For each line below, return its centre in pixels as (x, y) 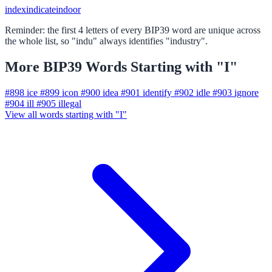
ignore (246, 92)
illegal (70, 103)
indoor (68, 10)
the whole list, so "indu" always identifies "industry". (106, 41)
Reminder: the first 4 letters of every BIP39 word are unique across (133, 30)
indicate (41, 10)
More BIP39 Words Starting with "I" (121, 66)
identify (157, 92)
